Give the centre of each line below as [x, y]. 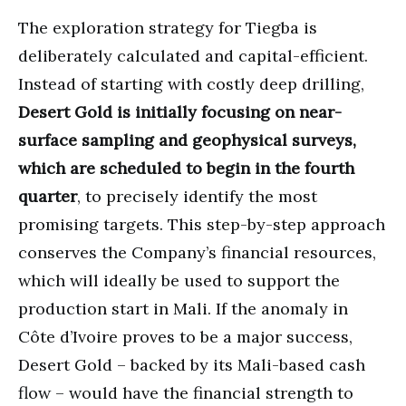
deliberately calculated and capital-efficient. [193, 55]
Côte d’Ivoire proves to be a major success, [185, 336]
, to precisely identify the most [197, 196]
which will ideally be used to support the [179, 280]
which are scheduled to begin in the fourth [186, 168]
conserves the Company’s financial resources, [197, 252]
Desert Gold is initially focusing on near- [180, 111]
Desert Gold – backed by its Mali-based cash [192, 364]
